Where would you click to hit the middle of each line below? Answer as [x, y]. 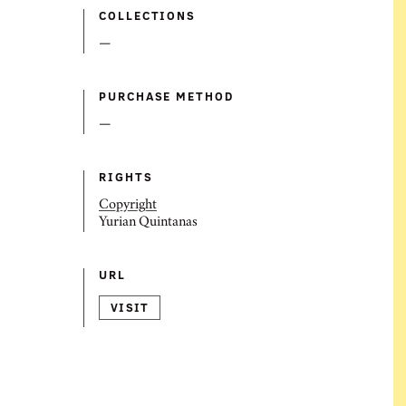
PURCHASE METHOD [166, 96]
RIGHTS [126, 177]
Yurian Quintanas [148, 223]
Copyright [128, 206]
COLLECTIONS [148, 15]
